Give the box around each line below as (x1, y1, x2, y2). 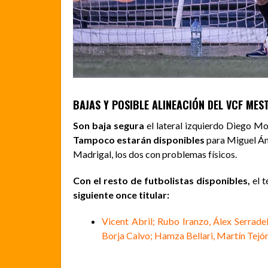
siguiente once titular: (73, 189, 169, 201)
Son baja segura (73, 120, 145, 132)
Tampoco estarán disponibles (73, 134, 207, 146)
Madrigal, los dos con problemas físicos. (73, 148, 237, 160)
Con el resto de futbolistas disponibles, (73, 175, 252, 187)
